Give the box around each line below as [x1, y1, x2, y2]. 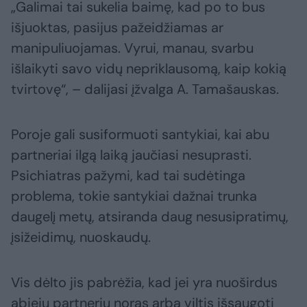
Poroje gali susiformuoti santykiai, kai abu [11, 125, 269, 144]
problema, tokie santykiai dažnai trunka [11, 187, 257, 206]
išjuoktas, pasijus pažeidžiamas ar [11, 19, 223, 37]
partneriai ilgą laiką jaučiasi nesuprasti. [11, 146, 251, 164]
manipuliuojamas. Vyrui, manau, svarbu [11, 39, 254, 58]
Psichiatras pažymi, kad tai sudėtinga [11, 167, 245, 185]
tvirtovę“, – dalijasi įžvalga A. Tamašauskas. [11, 80, 279, 99]
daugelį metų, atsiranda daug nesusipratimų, [11, 208, 288, 226]
